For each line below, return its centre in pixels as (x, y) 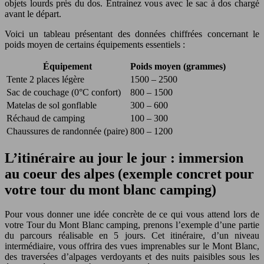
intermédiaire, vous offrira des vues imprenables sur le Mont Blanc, (132, 246)
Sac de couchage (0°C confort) (64, 92)
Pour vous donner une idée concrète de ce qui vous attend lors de (132, 214)
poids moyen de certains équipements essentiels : (95, 44)
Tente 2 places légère (45, 79)
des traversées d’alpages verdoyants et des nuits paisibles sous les (132, 257)
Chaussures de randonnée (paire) (67, 131)
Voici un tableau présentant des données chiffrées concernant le (132, 34)
